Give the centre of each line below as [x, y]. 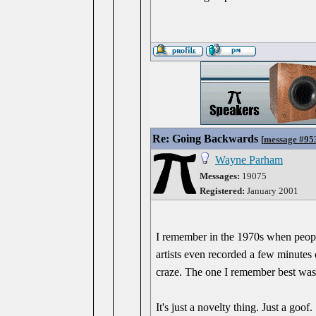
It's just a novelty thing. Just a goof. [235, 307]
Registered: [222, 191]
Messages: [220, 176]
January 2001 [272, 191]
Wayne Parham [249, 160]
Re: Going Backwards [205, 139]
